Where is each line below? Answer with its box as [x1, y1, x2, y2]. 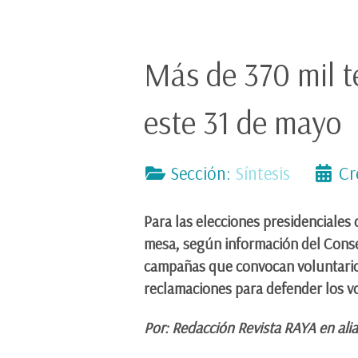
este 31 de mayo [144, 102, 343, 143]
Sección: [166, 162, 236, 185]
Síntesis [235, 162, 291, 185]
